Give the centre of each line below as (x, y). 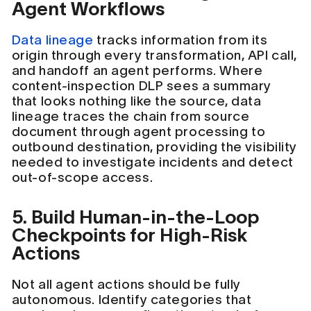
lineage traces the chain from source (131, 116)
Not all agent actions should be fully (126, 285)
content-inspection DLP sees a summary (141, 85)
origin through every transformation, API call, (154, 55)
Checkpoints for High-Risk (129, 235)
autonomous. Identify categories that (132, 300)
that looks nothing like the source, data (136, 101)
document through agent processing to (138, 131)
